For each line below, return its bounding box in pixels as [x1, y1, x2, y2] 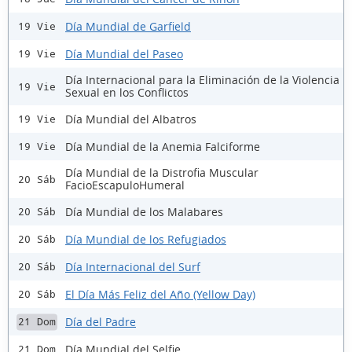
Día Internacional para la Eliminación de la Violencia [65, 72, 339, 88]
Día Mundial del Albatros [65, 111, 196, 126]
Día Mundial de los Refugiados [65, 231, 226, 247]
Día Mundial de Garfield [65, 18, 191, 34]
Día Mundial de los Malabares [65, 203, 223, 219]
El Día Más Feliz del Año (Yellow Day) [65, 286, 255, 302]
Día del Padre [65, 313, 136, 329]
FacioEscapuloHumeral [65, 178, 185, 193]
